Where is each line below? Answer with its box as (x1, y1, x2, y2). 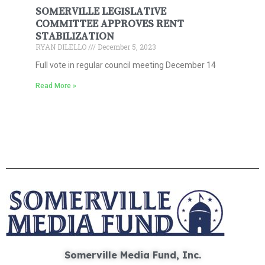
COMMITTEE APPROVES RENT (35, 18, 184, 30)
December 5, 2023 (96, 42, 156, 52)
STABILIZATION (35, 31, 114, 42)
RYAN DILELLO (35, 42, 88, 52)
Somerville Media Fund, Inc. (64, 249, 201, 261)
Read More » (35, 82, 76, 91)
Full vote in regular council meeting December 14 (35, 60, 216, 70)
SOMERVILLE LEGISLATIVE (35, 6, 166, 17)
